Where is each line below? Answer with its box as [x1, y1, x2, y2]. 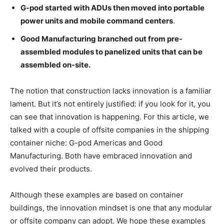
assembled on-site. [20, 60, 90, 70]
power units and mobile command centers [20, 16, 173, 26]
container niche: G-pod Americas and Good [10, 138, 162, 148]
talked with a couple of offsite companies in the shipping [10, 125, 209, 135]
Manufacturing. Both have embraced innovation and [10, 151, 192, 161]
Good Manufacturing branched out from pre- [20, 34, 182, 44]
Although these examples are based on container [10, 190, 183, 200]
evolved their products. [10, 164, 92, 174]
